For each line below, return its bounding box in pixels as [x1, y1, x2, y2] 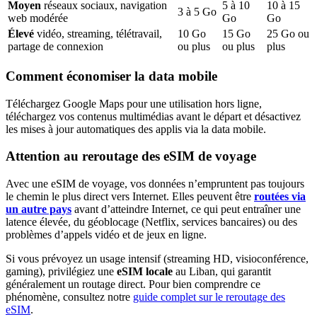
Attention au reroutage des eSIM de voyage [6, 149, 256, 164]
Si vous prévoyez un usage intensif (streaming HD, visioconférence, [6, 253, 309, 265]
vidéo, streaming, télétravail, [37, 28, 162, 40]
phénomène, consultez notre [6, 291, 133, 304]
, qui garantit [215, 265, 271, 278]
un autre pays [6, 203, 71, 216]
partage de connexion [8, 40, 103, 53]
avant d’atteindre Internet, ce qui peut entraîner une [71, 203, 301, 216]
